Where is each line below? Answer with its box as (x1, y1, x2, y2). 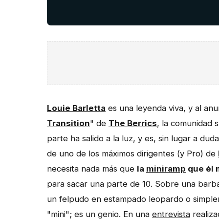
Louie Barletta (47, 103, 106, 113)
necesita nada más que (47, 163, 137, 174)
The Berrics (109, 118, 157, 128)
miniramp (146, 163, 186, 174)
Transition (47, 118, 90, 128)
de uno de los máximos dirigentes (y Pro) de (47, 148, 218, 158)
